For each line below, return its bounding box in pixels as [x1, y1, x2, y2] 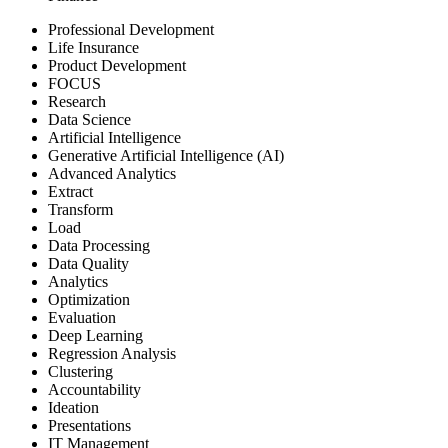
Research [48, 93, 106, 111]
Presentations [48, 417, 131, 435]
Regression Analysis [48, 345, 176, 363]
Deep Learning [48, 327, 143, 345]
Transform [48, 201, 113, 219]
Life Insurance [48, 39, 139, 57]
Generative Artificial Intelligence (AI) [48, 147, 284, 165]
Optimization [48, 291, 130, 309]
